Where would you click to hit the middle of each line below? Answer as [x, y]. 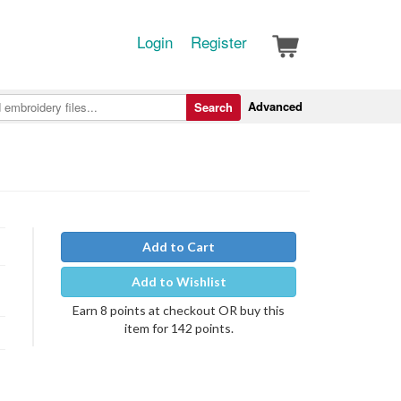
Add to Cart [179, 247]
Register [219, 42]
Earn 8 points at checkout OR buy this [179, 310]
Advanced [275, 106]
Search [213, 107]
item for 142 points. [179, 328]
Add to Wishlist [179, 282]
